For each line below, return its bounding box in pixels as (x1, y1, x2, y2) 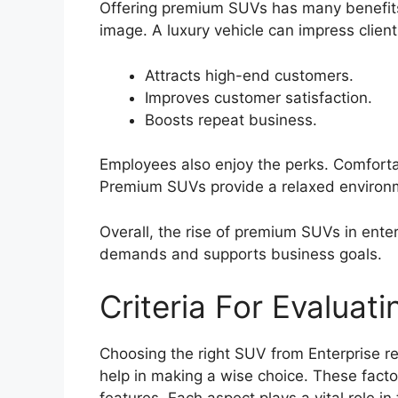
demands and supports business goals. (99, 244, 382, 263)
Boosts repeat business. (145, 110, 317, 129)
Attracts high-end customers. (145, 66, 354, 84)
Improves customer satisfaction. (145, 88, 372, 107)
